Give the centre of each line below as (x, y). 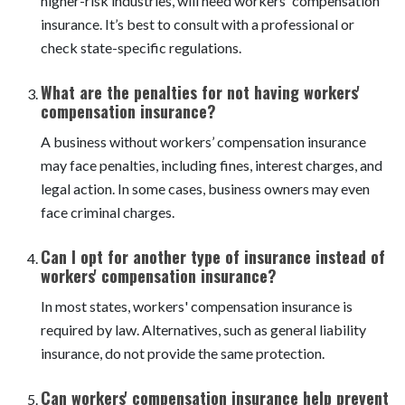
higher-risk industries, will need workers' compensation (210, 71)
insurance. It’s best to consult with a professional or (198, 95)
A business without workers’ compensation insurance (203, 212)
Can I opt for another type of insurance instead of (213, 328)
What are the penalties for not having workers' (200, 163)
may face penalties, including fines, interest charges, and (212, 236)
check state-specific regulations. (141, 118)
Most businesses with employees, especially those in (201, 48)
